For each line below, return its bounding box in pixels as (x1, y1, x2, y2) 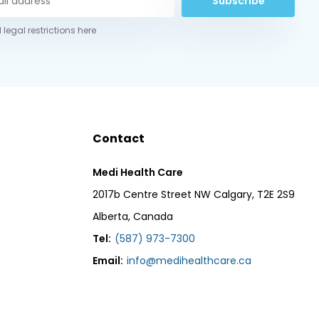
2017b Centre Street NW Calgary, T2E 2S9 (93, 187, 296, 202)
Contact (93, 130, 145, 147)
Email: (93, 253, 124, 268)
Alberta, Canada (93, 209, 174, 224)
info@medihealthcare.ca (127, 253, 252, 268)
